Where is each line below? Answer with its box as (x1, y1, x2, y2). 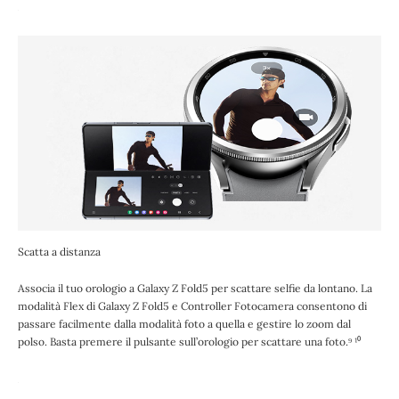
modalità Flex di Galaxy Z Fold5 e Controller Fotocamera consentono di (18, 299, 367, 313)
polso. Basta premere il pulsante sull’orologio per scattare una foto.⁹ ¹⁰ (18, 335, 361, 349)
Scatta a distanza (18, 245, 101, 259)
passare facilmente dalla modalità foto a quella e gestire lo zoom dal (18, 317, 351, 331)
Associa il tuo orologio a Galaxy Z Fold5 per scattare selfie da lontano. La (18, 281, 372, 296)
